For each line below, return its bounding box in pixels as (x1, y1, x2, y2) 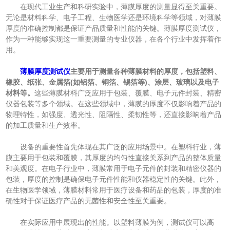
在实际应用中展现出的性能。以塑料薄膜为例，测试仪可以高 (6, 218, 215, 227)
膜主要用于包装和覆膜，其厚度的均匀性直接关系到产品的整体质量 (6, 154, 222, 162)
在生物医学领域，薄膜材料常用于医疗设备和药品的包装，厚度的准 (6, 186, 222, 195)
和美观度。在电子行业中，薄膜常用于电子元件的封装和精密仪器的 (6, 164, 222, 173)
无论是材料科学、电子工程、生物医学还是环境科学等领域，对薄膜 (6, 13, 222, 22)
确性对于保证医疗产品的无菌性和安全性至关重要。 (6, 197, 171, 205)
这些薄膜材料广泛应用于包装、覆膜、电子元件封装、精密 (34, 89, 222, 98)
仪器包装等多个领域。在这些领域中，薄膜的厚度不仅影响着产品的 (6, 100, 222, 108)
